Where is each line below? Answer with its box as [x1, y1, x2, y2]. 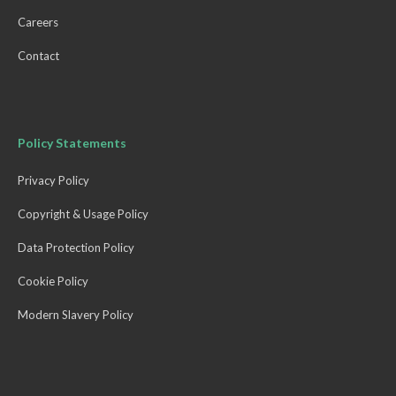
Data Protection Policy [18, 240, 135, 255]
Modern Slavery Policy [18, 308, 134, 323]
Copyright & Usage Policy [18, 207, 149, 222]
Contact [18, 49, 60, 64]
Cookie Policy [18, 274, 89, 289]
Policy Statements [18, 135, 127, 151]
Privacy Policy [18, 173, 90, 188]
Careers [18, 15, 59, 30]
